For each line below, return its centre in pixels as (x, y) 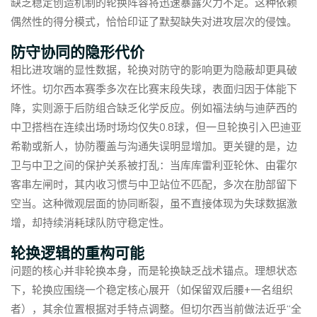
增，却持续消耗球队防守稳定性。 (90, 223)
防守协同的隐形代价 (77, 52)
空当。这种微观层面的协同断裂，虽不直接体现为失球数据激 (154, 204)
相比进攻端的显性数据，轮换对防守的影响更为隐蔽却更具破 (154, 70)
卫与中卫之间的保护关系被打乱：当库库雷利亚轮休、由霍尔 (154, 166)
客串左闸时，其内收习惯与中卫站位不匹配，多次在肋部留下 (154, 185)
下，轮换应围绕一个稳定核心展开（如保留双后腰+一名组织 (152, 290)
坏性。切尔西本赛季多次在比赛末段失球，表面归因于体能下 (154, 89)
